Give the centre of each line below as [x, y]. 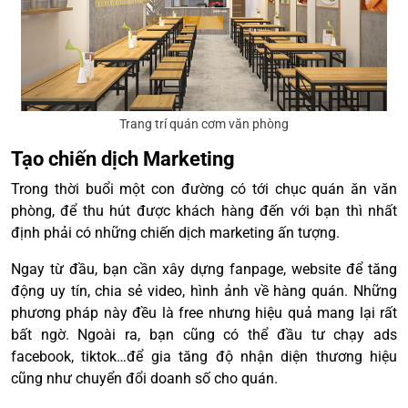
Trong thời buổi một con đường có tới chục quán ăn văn [204, 189]
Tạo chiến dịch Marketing [123, 159]
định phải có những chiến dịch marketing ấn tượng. [175, 233]
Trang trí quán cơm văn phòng [204, 124]
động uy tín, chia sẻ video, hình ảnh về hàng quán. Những [204, 291]
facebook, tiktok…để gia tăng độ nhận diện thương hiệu [204, 357]
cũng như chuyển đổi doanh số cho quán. [144, 378]
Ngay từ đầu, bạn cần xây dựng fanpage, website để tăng [204, 269]
